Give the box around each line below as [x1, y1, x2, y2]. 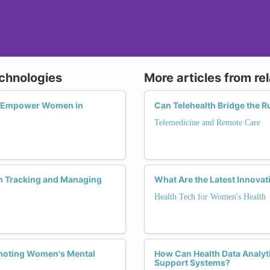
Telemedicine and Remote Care [154, 118, 260, 127]
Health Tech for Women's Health [154, 192, 266, 201]
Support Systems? [154, 257, 230, 268]
